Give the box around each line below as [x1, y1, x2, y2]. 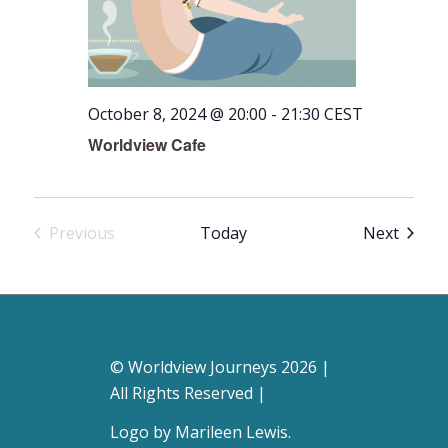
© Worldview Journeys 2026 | [109, 355, 330, 378]
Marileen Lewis [174, 421, 288, 444]
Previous [48, 222, 115, 244]
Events [80, 243, 131, 265]
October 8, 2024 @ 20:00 [87, 103, 267, 125]
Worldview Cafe [87, 133, 206, 156]
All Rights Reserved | [109, 381, 266, 404]
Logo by [109, 421, 175, 444]
